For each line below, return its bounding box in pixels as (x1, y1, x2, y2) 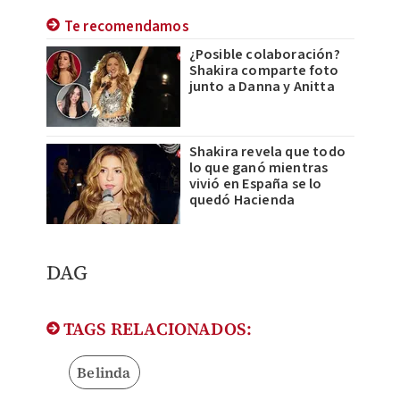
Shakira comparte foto (188, 61, 339, 81)
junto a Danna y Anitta (188, 77, 335, 97)
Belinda (77, 362, 131, 383)
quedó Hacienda (188, 190, 296, 211)
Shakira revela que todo (188, 142, 346, 162)
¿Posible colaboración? (188, 45, 340, 65)
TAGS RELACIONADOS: (59, 317, 253, 341)
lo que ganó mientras (188, 158, 329, 179)
